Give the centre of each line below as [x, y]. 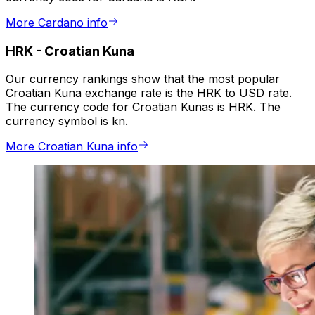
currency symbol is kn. [67, 121]
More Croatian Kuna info [72, 147]
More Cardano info [57, 23]
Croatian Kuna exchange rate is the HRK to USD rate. [149, 93]
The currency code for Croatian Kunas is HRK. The [143, 107]
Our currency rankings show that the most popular [143, 79]
